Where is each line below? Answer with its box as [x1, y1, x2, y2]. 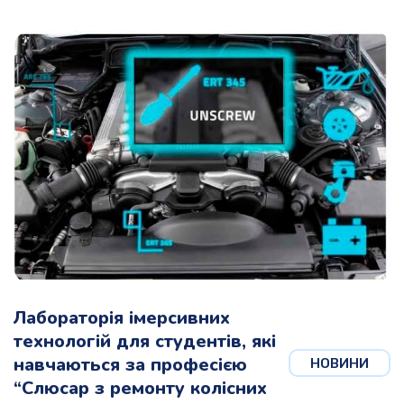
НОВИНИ [310, 355, 369, 372]
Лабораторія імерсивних [14, 306, 230, 331]
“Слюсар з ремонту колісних [14, 376, 267, 401]
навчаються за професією [14, 353, 247, 378]
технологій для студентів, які [14, 329, 276, 354]
